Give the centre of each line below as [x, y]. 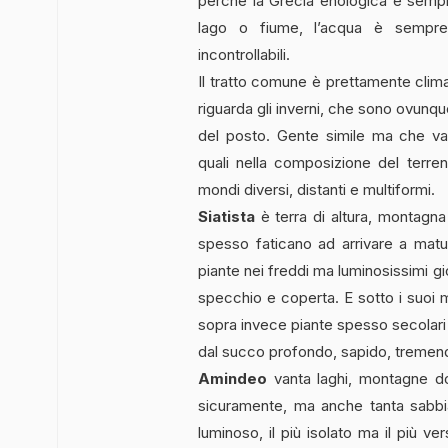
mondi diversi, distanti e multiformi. [316, 189]
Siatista [226, 216]
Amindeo [232, 378]
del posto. [234, 135]
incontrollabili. [244, 54]
